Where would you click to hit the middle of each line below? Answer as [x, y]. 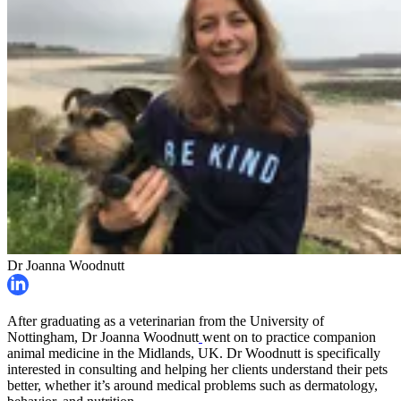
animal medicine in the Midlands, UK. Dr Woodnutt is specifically [194, 354]
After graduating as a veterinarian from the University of [166, 321]
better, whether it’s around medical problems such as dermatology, [192, 386]
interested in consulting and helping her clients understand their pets [197, 370]
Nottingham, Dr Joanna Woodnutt [103, 337]
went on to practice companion [289, 337]
